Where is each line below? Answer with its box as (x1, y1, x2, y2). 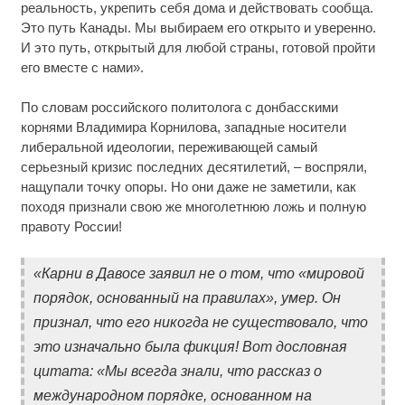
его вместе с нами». (20, 59, 144, 75)
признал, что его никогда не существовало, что (33, 314, 368, 330)
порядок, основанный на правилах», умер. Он (33, 289, 341, 306)
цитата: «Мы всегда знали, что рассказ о (33, 363, 322, 379)
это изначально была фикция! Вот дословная (33, 338, 347, 354)
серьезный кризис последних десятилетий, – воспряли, (20, 159, 367, 175)
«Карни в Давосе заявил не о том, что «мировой (33, 265, 364, 281)
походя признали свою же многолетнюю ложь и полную (20, 199, 366, 215)
